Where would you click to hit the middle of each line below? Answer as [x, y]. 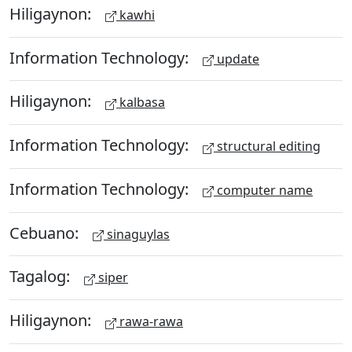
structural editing [267, 146]
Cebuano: [46, 233]
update [236, 59]
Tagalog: [42, 276]
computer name [263, 190]
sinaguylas [137, 234]
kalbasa [141, 103]
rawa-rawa [150, 321]
